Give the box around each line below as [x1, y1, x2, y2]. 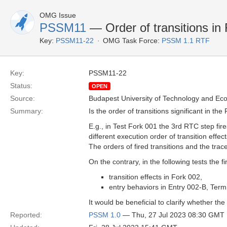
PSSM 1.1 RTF [162, 36, 210, 45]
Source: [10, 94, 35, 102]
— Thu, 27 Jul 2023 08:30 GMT [121, 211, 224, 219]
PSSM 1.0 [89, 211, 121, 219]
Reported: [10, 211, 42, 219]
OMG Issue [40, 11, 76, 19]
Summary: [10, 107, 43, 115]
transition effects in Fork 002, [109, 173, 202, 181]
